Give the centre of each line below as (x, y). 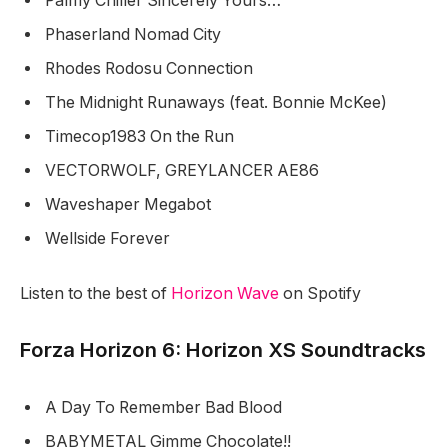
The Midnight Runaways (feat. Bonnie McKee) (218, 102)
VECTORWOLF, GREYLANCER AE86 (184, 170)
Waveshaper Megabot (130, 204)
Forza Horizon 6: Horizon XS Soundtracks (223, 350)
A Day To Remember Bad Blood (165, 407)
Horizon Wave (225, 294)
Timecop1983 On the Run (141, 136)
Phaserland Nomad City (135, 34)
